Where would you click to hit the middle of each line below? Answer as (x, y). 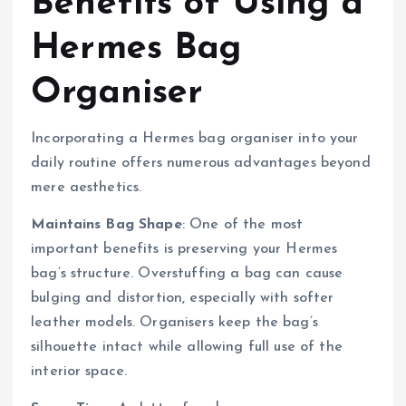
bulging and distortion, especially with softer (183, 299)
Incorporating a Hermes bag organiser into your (195, 138)
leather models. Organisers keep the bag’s (174, 323)
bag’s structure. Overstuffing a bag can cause (187, 274)
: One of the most (242, 225)
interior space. (79, 372)
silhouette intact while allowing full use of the (187, 348)
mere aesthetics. (87, 187)
